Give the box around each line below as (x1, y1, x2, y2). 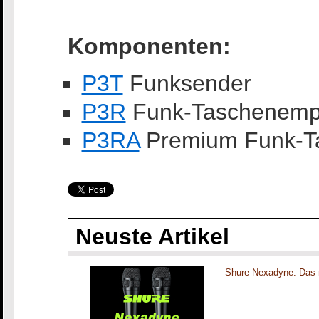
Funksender (122, 70, 251, 97)
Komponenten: (68, 33, 231, 60)
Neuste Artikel (75, 224, 229, 250)
